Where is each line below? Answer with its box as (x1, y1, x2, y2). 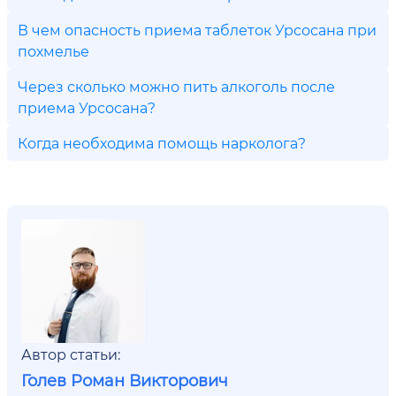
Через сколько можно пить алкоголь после (18, 77, 335, 95)
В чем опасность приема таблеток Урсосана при (18, 20, 377, 39)
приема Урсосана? (18, 98, 156, 117)
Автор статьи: (21, 345, 120, 363)
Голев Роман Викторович (21, 369, 228, 391)
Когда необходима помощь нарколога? (18, 133, 306, 152)
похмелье (18, 42, 89, 60)
